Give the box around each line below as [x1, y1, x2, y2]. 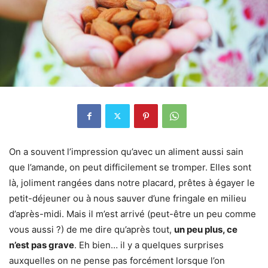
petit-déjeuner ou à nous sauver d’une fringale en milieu [9, 192, 246, 204]
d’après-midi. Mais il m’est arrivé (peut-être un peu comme [9, 208, 256, 220]
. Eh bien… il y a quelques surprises [74, 239, 224, 251]
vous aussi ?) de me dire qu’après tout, [9, 223, 174, 235]
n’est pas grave [9, 239, 74, 251]
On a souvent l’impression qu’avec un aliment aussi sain [9, 145, 243, 157]
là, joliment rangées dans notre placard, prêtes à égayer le [9, 176, 255, 188]
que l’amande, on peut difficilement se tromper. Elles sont [9, 161, 251, 173]
